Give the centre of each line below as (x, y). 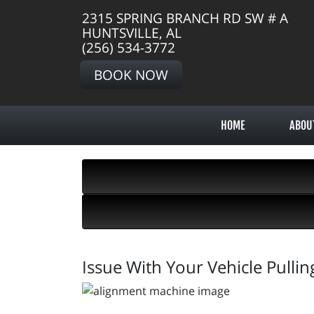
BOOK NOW (131, 75)
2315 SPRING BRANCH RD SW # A (185, 18)
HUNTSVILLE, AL (132, 33)
